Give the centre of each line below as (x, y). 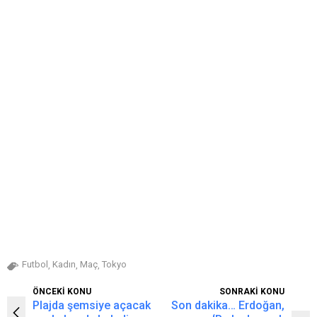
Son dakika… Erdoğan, (228, 305)
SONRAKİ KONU (252, 292)
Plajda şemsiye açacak (92, 305)
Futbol (35, 264)
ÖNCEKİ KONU (62, 292)
